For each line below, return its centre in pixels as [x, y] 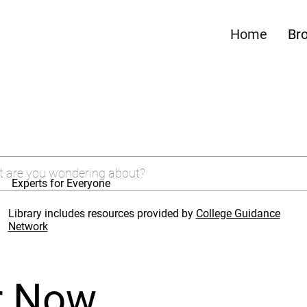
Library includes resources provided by [102, 213]
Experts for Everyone [61, 184]
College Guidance [238, 213]
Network [28, 226]
